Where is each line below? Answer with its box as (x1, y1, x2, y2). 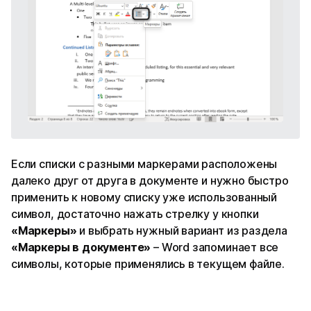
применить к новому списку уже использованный (11, 190, 278, 204)
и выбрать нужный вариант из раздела (79, 223, 287, 237)
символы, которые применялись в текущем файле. (11, 256, 285, 271)
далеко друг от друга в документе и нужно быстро (11, 173, 289, 187)
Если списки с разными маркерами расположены (11, 156, 278, 171)
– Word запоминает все (151, 239, 279, 254)
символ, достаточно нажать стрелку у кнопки (11, 206, 259, 221)
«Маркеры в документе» (11, 239, 151, 254)
